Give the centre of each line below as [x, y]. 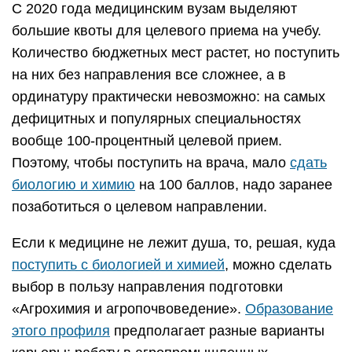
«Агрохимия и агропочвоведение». [128, 309]
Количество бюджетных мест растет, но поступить [176, 53]
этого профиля [61, 331]
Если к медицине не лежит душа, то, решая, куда [174, 243]
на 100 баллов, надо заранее [234, 185]
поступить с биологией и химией [118, 265]
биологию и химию [73, 185]
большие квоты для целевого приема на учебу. [167, 31]
